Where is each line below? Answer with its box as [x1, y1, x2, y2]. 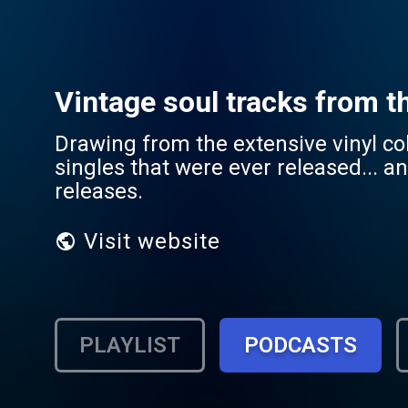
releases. [55, 178, 143, 204]
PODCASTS [244, 332, 357, 358]
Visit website [84, 229, 220, 254]
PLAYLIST [79, 332, 180, 358]
